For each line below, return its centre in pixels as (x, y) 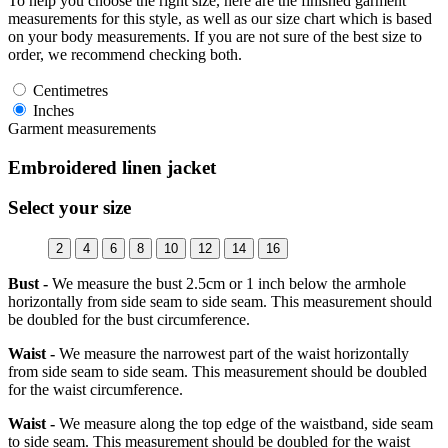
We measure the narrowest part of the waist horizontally (232, 354)
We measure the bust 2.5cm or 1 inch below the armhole (227, 284)
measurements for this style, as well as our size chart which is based (220, 18)
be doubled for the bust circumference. (129, 320)
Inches (51, 110)
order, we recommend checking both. (125, 54)
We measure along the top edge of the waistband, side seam (244, 424)
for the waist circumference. (95, 390)
